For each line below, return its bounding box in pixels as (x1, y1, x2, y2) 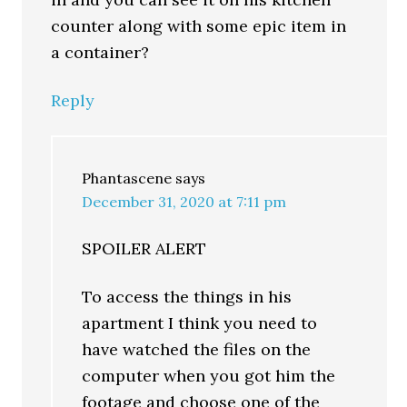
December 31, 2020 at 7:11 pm (82, 193, 287, 211)
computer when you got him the (82, 365, 336, 386)
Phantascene (82, 169, 173, 187)
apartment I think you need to (82, 313, 318, 333)
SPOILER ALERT (82, 238, 207, 259)
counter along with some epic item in (51, 15, 347, 36)
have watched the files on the (82, 339, 312, 360)
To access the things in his (82, 286, 293, 307)
